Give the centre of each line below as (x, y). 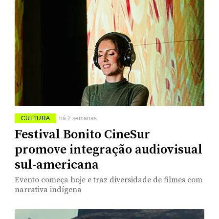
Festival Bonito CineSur (82, 134)
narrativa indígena (48, 189)
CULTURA (36, 118)
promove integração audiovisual (109, 150)
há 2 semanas (78, 118)
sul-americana (57, 165)
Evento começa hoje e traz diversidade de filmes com (109, 180)
